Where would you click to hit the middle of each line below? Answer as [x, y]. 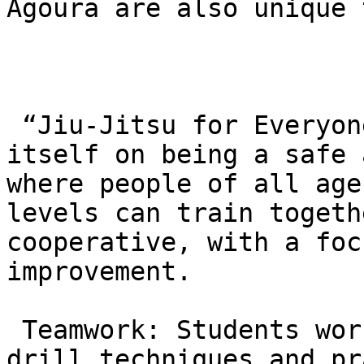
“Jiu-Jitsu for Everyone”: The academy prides [14, 125]
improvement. [99, 271]
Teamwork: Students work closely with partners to [14, 330]
